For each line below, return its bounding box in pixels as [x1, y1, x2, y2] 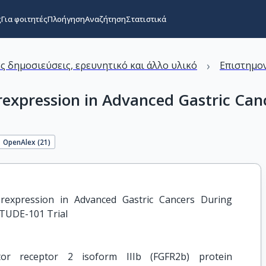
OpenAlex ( [3, 137, 40, 147]
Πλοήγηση [47, 14, 85, 24]
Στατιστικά [125, 14, 166, 24]
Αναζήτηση [84, 14, 126, 24]
